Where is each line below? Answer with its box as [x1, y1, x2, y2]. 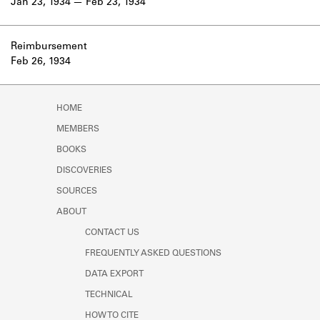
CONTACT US [85, 228, 139, 237]
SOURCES [56, 186, 97, 196]
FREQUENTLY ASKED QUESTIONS [85, 249, 221, 258]
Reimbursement [11, 41, 87, 52]
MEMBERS [56, 124, 99, 134]
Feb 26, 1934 [11, 56, 71, 67]
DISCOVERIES [56, 166, 112, 175]
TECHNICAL [85, 290, 133, 299]
